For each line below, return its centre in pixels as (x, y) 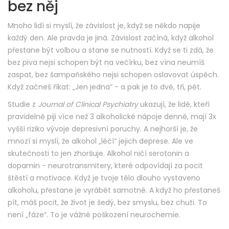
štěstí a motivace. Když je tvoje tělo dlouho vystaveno (104, 178)
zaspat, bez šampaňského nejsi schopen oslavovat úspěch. (113, 75)
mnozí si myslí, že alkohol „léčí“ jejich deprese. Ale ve (100, 141)
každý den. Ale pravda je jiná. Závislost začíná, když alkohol (111, 38)
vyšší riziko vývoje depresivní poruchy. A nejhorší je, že (103, 129)
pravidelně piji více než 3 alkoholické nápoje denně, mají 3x (112, 117)
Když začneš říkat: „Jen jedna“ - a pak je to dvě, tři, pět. (105, 87)
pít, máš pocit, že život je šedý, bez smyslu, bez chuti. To (107, 203)
